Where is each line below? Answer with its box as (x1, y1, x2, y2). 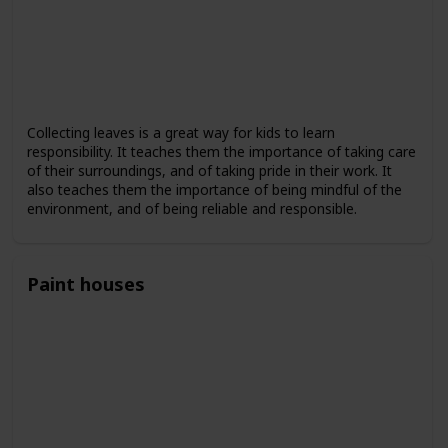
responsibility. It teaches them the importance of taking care (26, 141, 416, 161)
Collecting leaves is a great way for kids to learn (26, 122, 335, 142)
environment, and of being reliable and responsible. (26, 198, 357, 218)
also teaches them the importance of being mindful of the (26, 179, 402, 199)
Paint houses (26, 270, 145, 296)
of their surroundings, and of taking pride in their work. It (26, 160, 392, 180)
